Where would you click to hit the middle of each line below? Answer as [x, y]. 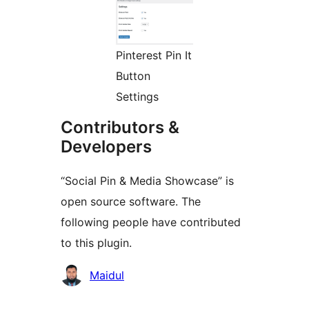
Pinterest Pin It [154, 56]
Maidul [107, 276]
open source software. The [131, 202]
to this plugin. [96, 243]
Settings [137, 97]
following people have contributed [151, 222]
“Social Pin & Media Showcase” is [147, 181]
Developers [106, 147]
